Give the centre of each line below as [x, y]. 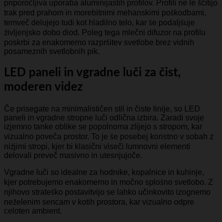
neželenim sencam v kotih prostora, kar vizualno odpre [99, 202]
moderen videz [43, 87]
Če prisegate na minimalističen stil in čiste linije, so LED [102, 109]
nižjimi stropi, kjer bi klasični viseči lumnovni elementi [97, 146]
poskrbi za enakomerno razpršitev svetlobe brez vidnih [99, 42]
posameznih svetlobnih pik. [52, 51]
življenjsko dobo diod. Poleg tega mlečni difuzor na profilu [105, 32]
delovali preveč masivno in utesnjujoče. [73, 155]
